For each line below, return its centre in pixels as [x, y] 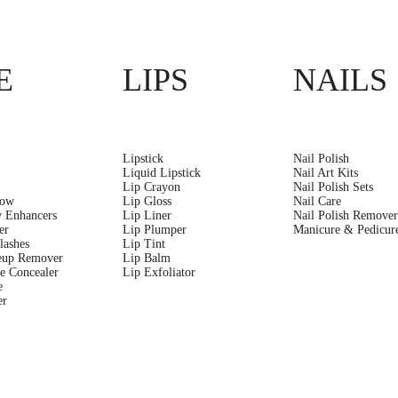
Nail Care [318, 201]
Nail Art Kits [326, 172]
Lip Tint [143, 243]
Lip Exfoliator [159, 272]
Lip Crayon [151, 187]
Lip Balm [146, 258]
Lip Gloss [147, 201]
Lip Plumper [154, 229]
